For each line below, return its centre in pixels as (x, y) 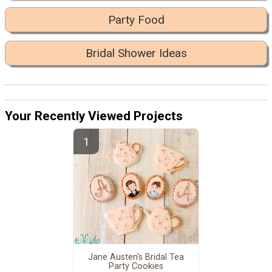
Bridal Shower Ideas (136, 53)
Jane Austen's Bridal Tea (136, 257)
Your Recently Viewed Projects (94, 116)
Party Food (136, 20)
